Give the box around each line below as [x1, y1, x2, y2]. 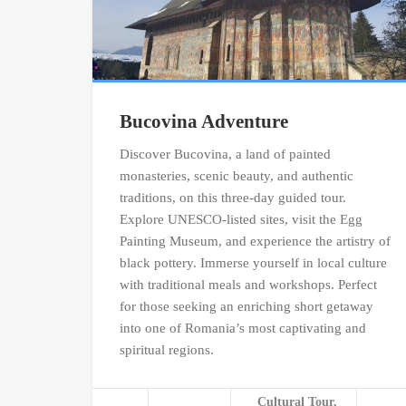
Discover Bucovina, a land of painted [120, 147, 331, 162]
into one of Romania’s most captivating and [120, 321, 366, 336]
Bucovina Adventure [120, 111, 288, 133]
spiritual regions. [120, 343, 214, 358]
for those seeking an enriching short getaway [120, 299, 373, 314]
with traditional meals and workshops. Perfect [120, 277, 377, 293]
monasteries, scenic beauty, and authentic [120, 169, 353, 184]
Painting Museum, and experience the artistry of [120, 234, 391, 249]
